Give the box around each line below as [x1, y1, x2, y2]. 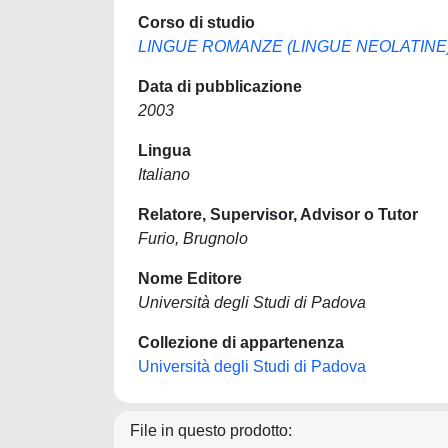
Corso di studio [138, 14, 255, 31]
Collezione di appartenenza [138, 334, 344, 351]
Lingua [138, 142, 191, 159]
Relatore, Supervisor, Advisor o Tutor [138, 206, 418, 223]
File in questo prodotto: [130, 422, 292, 439]
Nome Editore [138, 270, 242, 287]
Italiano [138, 166, 190, 183]
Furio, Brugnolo [138, 230, 248, 247]
